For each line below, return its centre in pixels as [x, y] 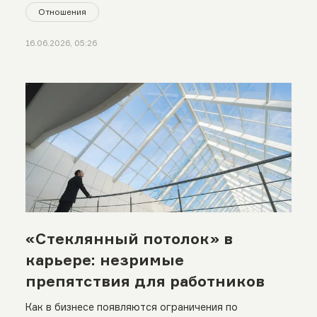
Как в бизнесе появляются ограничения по [131, 307]
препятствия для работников [145, 281]
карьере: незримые [104, 259]
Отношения [62, 12]
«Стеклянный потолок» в [129, 238]
